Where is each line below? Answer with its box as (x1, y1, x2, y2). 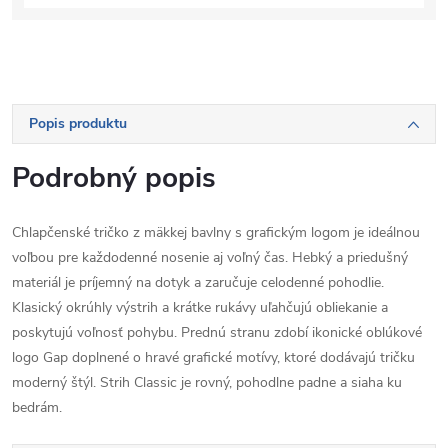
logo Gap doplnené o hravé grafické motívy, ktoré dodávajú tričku (12, 348, 415, 367)
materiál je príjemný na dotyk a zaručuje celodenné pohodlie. (12, 273, 384, 292)
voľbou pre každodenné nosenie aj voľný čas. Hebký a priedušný (12, 248, 408, 267)
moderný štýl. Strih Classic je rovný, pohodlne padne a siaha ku (12, 373, 402, 392)
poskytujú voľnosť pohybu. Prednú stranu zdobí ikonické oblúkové (12, 323, 422, 342)
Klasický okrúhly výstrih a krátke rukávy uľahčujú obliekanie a (12, 298, 388, 317)
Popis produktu (29, 114, 127, 133)
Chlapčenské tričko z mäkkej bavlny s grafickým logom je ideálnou (12, 223, 420, 242)
